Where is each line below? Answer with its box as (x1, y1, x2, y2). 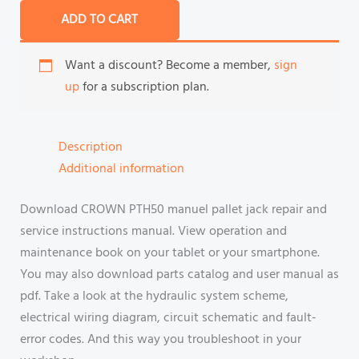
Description (58, 137, 123, 158)
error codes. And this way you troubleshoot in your (19, 329, 301, 350)
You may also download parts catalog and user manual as (19, 264, 339, 285)
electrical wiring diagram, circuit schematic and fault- (19, 308, 317, 329)
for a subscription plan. (79, 77, 209, 98)
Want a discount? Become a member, (64, 55, 274, 76)
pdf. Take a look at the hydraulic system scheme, (19, 286, 288, 307)
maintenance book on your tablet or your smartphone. (19, 243, 320, 264)
